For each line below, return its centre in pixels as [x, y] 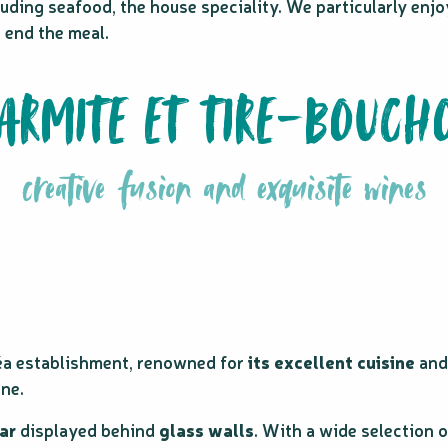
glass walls [206, 429]
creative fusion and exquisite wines [224, 192]
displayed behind [87, 429]
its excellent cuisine [331, 361]
